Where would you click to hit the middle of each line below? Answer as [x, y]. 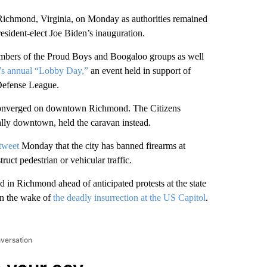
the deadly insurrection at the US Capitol [129, 198]
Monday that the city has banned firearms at [102, 146]
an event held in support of [139, 71]
